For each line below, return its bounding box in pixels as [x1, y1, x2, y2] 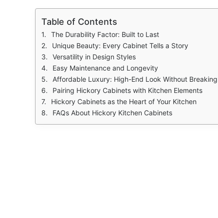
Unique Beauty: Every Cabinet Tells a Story [52, 41, 188, 50]
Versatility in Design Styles [53, 52, 136, 61]
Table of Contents [41, 16, 117, 27]
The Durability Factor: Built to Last [51, 30, 159, 38]
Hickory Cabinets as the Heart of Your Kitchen [51, 97, 197, 106]
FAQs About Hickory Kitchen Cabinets [53, 108, 172, 117]
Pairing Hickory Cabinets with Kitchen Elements [53, 86, 202, 94]
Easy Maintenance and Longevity [53, 63, 158, 72]
